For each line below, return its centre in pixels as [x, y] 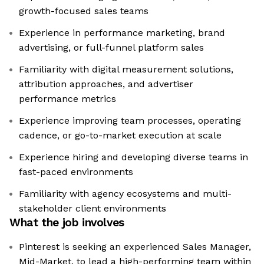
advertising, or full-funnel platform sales [111, 48]
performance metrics [67, 99]
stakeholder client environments [93, 209]
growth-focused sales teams [84, 11]
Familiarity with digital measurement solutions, [126, 70]
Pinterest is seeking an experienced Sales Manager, [135, 247]
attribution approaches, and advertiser [106, 84]
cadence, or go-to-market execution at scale [120, 136]
